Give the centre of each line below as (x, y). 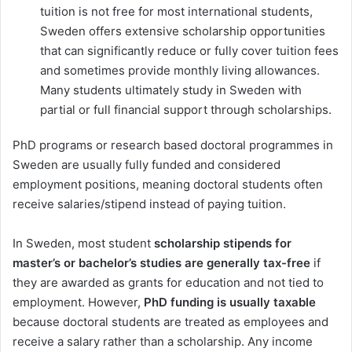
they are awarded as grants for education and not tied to (168, 282)
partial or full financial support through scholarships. (186, 109)
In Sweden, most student (83, 243)
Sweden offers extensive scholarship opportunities (183, 31)
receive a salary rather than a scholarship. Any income (163, 341)
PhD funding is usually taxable (230, 302)
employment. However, (78, 302)
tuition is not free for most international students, (176, 11)
